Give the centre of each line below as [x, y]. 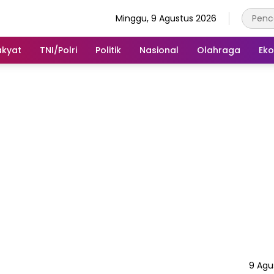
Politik [108, 50]
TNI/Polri [58, 50]
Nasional [159, 50]
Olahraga [219, 50]
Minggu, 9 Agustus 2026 [166, 18]
